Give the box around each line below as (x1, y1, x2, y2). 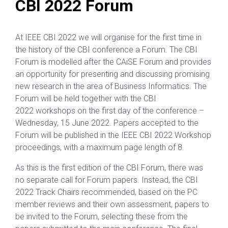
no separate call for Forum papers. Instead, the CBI (15, 175, 198, 185)
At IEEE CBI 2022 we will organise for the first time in (15, 33, 202, 42)
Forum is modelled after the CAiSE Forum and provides (15, 57, 211, 67)
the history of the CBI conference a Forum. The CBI (15, 45, 197, 54)
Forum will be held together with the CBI (15, 94, 156, 103)
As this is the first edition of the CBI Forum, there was (15, 163, 203, 173)
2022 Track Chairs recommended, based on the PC (15, 187, 197, 197)
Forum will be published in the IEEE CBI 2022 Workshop (15, 130, 211, 140)
